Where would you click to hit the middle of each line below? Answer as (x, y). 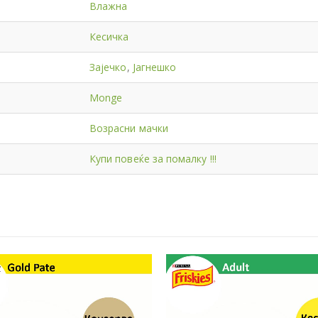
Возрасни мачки (129, 128)
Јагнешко (154, 67)
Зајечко (108, 67)
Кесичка (109, 36)
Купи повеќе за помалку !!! (153, 158)
